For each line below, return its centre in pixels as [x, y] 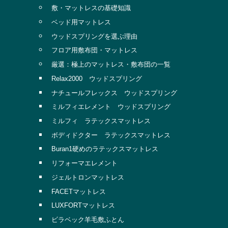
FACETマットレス [78, 191]
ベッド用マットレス [81, 22]
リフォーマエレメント [84, 163]
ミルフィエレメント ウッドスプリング [111, 107]
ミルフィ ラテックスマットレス [101, 121]
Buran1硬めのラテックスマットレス [105, 149]
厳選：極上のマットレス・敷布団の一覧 [111, 65]
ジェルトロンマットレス [88, 177]
